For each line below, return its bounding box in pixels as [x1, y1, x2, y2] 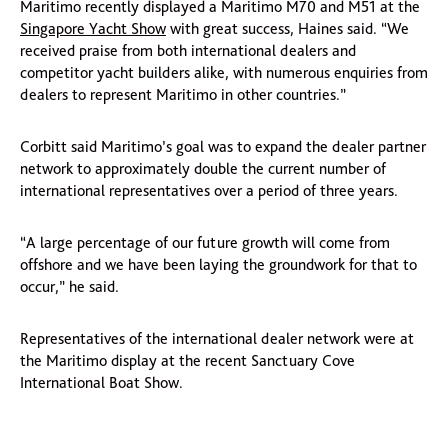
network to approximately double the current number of [20, 158, 386, 178]
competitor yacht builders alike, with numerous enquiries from [20, 62, 428, 82]
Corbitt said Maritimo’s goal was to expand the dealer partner [20, 136, 426, 156]
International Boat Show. [20, 372, 183, 392]
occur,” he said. [20, 276, 119, 296]
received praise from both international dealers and [20, 40, 356, 60]
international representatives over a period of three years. [20, 180, 398, 200]
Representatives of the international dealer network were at [20, 328, 414, 348]
